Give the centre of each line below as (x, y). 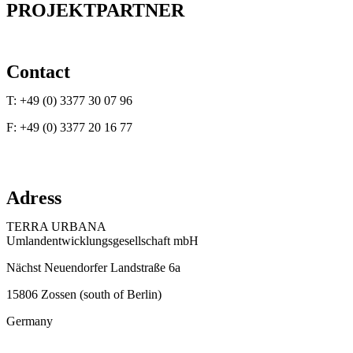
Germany (30, 321)
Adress (34, 198)
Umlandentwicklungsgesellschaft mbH (102, 241)
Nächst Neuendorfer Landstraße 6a (93, 268)
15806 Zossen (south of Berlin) (84, 294)
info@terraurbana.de (72, 154)
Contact (38, 72)
